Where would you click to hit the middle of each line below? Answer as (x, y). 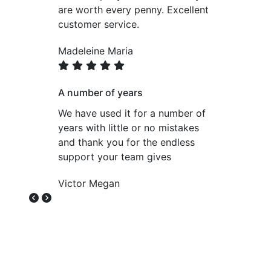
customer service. (99, 24)
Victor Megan (89, 183)
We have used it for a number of (132, 113)
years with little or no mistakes (129, 127)
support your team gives (115, 156)
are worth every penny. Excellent (133, 9)
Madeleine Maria (96, 51)
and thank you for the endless (126, 142)
